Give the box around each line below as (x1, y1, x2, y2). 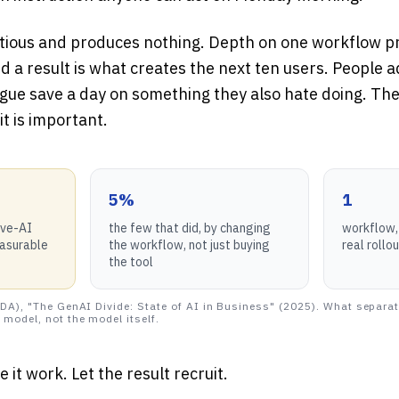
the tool (109, 254, 154, 270)
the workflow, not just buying (109, 237, 271, 253)
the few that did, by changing (109, 220, 272, 236)
